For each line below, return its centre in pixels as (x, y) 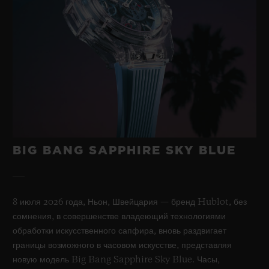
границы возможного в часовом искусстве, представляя (122, 245)
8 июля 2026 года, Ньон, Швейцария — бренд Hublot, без (130, 202)
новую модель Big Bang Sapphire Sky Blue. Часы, (116, 260)
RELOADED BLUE (106, 43)
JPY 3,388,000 (103, 99)
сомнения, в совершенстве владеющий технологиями (119, 216)
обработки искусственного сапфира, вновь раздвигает (119, 231)
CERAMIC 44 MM (106, 57)
